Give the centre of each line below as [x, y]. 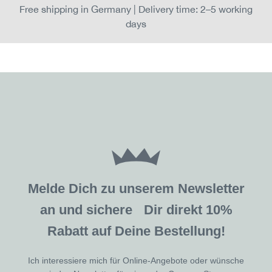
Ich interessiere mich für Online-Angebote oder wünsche [136, 261]
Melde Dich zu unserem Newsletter [136, 189]
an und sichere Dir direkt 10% [136, 210]
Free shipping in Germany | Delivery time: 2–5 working [136, 9]
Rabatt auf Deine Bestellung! [136, 231]
